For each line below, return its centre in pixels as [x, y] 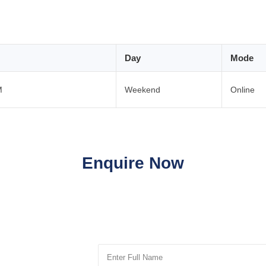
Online [243, 89]
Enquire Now [133, 163]
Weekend [142, 89]
